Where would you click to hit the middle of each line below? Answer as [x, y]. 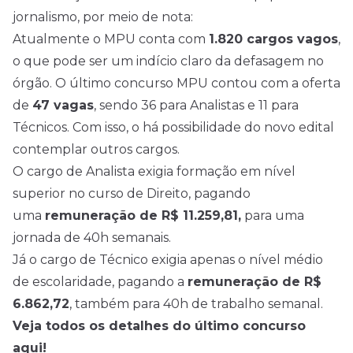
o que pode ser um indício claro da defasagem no [168, 61]
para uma [273, 216]
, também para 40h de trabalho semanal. [196, 304]
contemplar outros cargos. [96, 149]
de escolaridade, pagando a [100, 282]
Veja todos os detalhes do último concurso [159, 326]
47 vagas [63, 105]
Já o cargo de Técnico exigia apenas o [131, 260]
